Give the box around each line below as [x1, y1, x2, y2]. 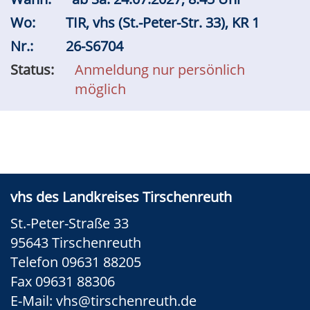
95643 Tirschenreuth [10, 233, 141, 252]
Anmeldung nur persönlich [75, 60, 245, 79]
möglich [75, 80, 126, 98]
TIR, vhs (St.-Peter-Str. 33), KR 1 [66, 13, 263, 32]
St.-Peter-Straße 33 [10, 214, 132, 232]
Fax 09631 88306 [10, 272, 115, 291]
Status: [10, 60, 54, 79]
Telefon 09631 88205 [10, 253, 145, 271]
